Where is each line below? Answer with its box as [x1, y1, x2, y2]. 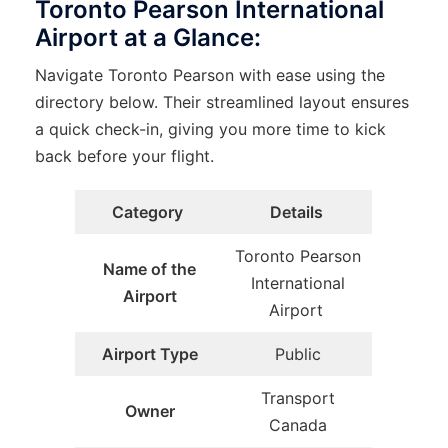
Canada [269, 414, 327, 435]
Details [269, 201, 327, 222]
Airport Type [101, 343, 198, 364]
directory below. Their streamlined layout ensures [35, 91, 409, 112]
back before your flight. [35, 145, 219, 166]
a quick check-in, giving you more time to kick [35, 118, 386, 139]
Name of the [103, 258, 196, 279]
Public [275, 343, 321, 364]
